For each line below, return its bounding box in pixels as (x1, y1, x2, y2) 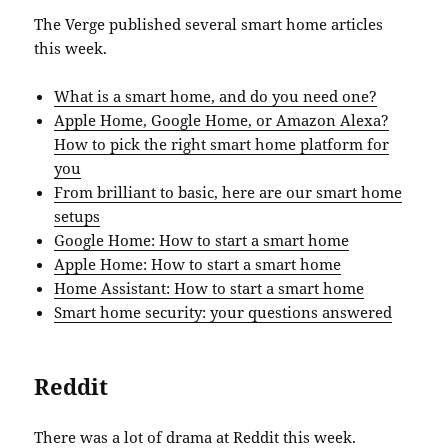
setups (54, 206, 101, 227)
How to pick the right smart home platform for (54, 134, 390, 155)
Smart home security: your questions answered (54, 302, 393, 323)
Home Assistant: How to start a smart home (54, 278, 365, 299)
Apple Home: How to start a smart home (54, 254, 342, 275)
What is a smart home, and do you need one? (54, 86, 378, 107)
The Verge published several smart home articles (34, 14, 384, 35)
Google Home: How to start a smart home (54, 230, 350, 251)
